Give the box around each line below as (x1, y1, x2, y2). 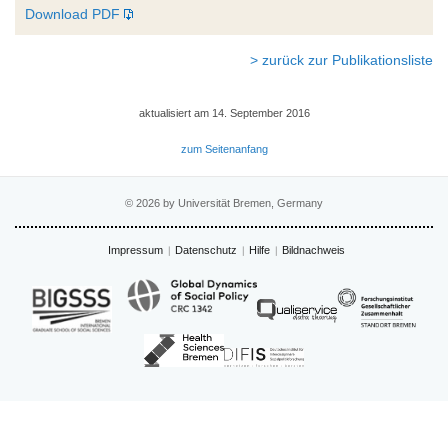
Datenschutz (175, 243, 237, 256)
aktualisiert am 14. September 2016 (138, 106, 310, 119)
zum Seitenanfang (180, 142, 268, 155)
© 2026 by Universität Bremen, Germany (125, 196, 323, 209)
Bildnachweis (282, 243, 345, 256)
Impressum (108, 243, 163, 256)
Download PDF (25, 5, 120, 22)
